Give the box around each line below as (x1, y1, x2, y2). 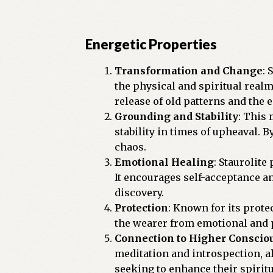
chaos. (115, 140, 147, 153)
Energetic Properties (85, 36, 218, 53)
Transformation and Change (115, 64, 263, 77)
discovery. (115, 186, 165, 199)
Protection (115, 201, 169, 214)
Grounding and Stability (115, 110, 239, 122)
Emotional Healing (115, 155, 214, 168)
